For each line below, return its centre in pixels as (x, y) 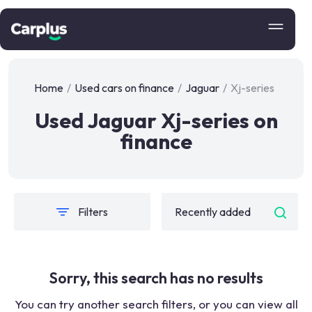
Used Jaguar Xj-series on (156, 120)
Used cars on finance (124, 88)
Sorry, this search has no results (156, 278)
